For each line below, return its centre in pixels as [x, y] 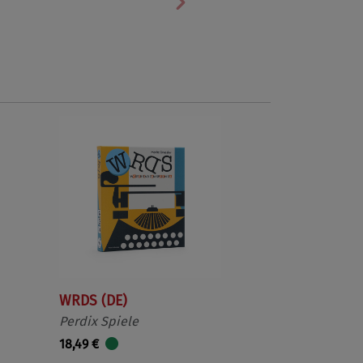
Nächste [209, 13]
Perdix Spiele [99, 321]
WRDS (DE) [93, 301]
